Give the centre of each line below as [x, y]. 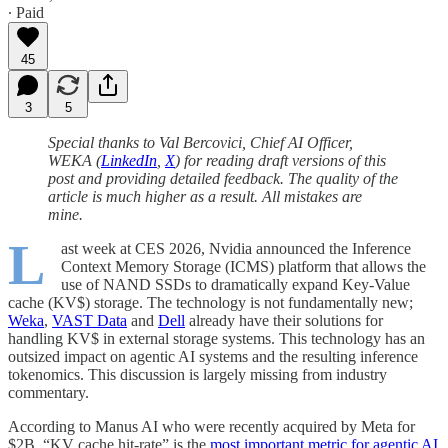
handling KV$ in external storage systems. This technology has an [216, 338]
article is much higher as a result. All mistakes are [205, 196]
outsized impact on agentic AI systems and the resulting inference [213, 356]
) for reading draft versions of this [280, 160]
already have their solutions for [284, 320]
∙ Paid [26, 12]
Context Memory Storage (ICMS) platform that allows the [243, 266]
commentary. [48, 392]
